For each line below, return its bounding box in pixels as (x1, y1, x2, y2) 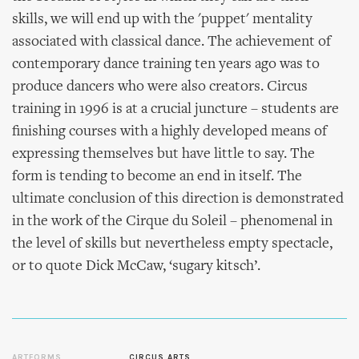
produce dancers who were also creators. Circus (12, 79, 308, 95)
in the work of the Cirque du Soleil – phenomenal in (12, 214, 333, 229)
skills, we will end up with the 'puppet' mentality (12, 12, 313, 27)
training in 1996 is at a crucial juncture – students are (12, 102, 339, 117)
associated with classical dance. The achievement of (12, 34, 331, 50)
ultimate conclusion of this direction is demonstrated (12, 192, 344, 207)
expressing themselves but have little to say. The (12, 147, 315, 162)
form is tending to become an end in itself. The (12, 169, 302, 184)
